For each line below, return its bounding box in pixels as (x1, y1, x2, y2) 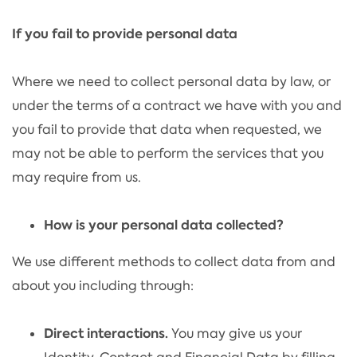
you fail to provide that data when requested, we (12, 120, 322, 138)
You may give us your (168, 324, 302, 342)
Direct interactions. (44, 324, 168, 343)
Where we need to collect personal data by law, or (12, 73, 331, 90)
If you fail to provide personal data (12, 24, 237, 43)
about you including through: (12, 277, 194, 294)
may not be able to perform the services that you (12, 144, 324, 162)
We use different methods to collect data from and (12, 253, 335, 270)
